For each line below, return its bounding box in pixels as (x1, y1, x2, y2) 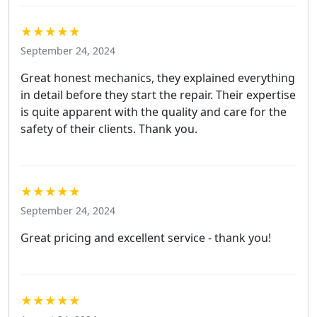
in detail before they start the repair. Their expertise (21, 87, 296, 103)
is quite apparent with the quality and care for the (21, 104, 287, 120)
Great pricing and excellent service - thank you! (21, 230, 271, 246)
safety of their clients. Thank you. (21, 121, 197, 137)
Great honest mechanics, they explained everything (21, 70, 295, 86)
